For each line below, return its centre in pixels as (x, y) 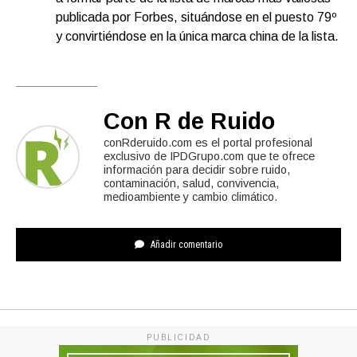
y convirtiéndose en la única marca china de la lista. (197, 37)
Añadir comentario (185, 245)
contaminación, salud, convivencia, (191, 184)
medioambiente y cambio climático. (190, 197)
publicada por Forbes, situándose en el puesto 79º (196, 18)
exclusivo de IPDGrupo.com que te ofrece (209, 157)
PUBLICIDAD (178, 338)
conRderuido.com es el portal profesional (208, 143)
